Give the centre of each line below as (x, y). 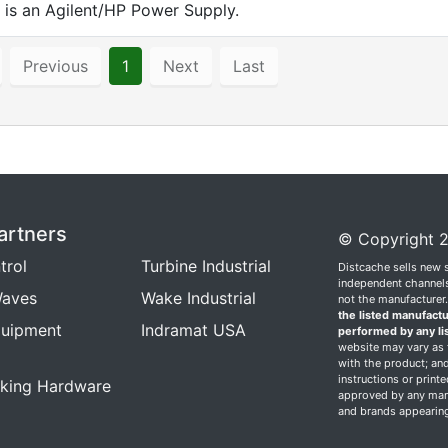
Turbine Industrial (205, 266)
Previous (55, 66)
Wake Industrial (198, 298)
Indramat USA (193, 330)
